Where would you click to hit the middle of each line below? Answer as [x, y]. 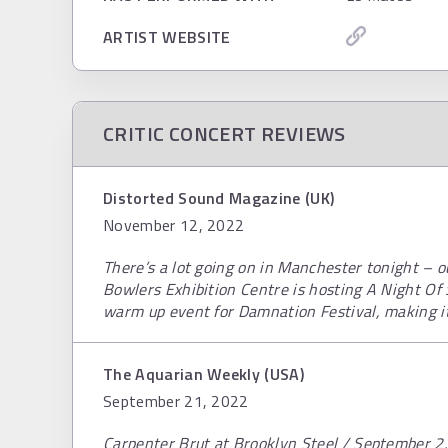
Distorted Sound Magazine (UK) [219, 198]
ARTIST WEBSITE [167, 37]
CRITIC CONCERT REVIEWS [224, 133]
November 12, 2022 [174, 225]
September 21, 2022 [176, 401]
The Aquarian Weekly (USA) [203, 374]
